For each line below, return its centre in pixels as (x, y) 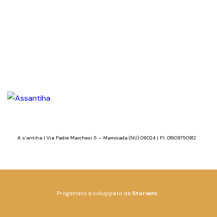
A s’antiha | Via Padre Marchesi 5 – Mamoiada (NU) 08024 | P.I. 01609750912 (107, 138)
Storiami (144, 194)
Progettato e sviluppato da (94, 194)
